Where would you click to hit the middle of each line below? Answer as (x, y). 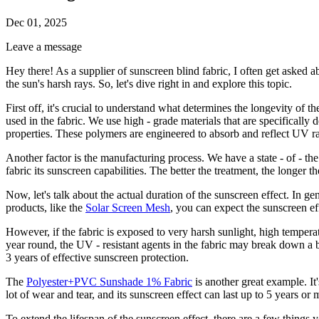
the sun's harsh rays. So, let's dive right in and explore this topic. (149, 83)
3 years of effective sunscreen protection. (97, 257)
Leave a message (44, 46)
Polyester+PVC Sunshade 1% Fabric (109, 281)
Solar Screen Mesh (128, 207)
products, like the (46, 207)
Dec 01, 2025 (36, 22)
